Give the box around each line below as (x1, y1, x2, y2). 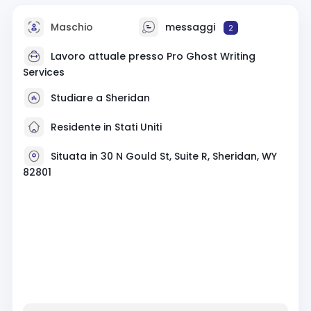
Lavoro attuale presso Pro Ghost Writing (50, 49, 255, 63)
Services (22, 65, 65, 79)
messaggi (162, 19, 218, 34)
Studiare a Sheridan (50, 90, 150, 105)
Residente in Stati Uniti (47, 119, 162, 134)
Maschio (47, 19, 93, 34)
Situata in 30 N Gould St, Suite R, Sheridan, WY (50, 149, 277, 163)
